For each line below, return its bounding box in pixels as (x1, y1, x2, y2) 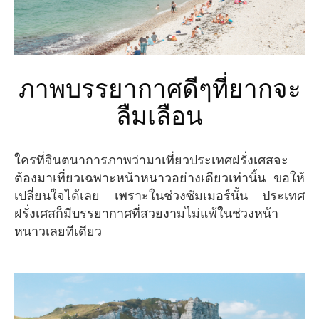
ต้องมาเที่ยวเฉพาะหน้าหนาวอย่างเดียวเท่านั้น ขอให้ (14, 171, 305, 186)
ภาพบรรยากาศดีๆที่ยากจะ (18, 75, 35, 104)
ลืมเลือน (116, 103, 203, 131)
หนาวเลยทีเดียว (14, 224, 102, 239)
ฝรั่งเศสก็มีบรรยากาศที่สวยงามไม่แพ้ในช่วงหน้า (14, 206, 278, 221)
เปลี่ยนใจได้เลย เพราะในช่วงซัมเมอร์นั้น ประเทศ (14, 189, 305, 204)
